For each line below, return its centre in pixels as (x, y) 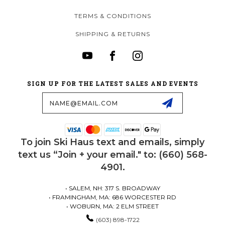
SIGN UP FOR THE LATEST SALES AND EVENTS (113, 84)
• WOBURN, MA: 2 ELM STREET (113, 206)
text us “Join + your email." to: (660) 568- (113, 155)
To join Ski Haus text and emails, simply (113, 142)
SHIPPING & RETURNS (113, 34)
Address (26, 103)
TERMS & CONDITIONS (113, 16)
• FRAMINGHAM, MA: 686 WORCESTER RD (113, 197)
